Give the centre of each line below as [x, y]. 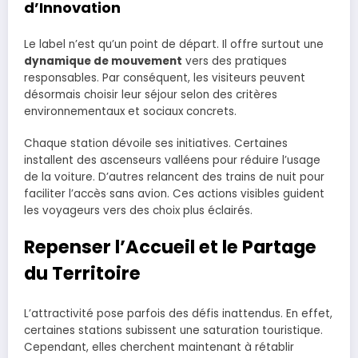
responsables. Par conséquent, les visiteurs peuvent [165, 78]
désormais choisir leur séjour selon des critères [151, 95]
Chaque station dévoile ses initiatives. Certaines [156, 144]
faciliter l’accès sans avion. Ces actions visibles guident [174, 194]
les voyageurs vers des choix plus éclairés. [138, 211]
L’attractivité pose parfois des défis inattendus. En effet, [178, 313]
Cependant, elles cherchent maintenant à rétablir [159, 347]
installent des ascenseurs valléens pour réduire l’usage [172, 161]
